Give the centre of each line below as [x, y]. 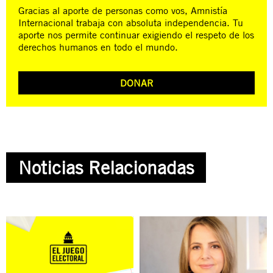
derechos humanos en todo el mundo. [98, 47]
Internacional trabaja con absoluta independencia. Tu [131, 23]
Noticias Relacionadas [106, 168]
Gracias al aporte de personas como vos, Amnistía [123, 11]
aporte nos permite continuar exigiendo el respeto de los [136, 35]
